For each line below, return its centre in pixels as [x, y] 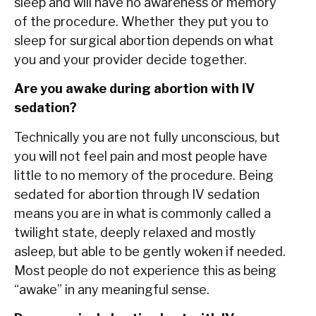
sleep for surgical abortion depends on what [144, 41]
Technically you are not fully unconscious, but [147, 137]
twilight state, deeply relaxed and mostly [135, 232]
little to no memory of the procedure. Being [144, 175]
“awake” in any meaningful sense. [112, 289]
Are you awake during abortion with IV [134, 89]
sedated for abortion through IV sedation [137, 194]
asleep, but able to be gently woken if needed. [150, 251]
